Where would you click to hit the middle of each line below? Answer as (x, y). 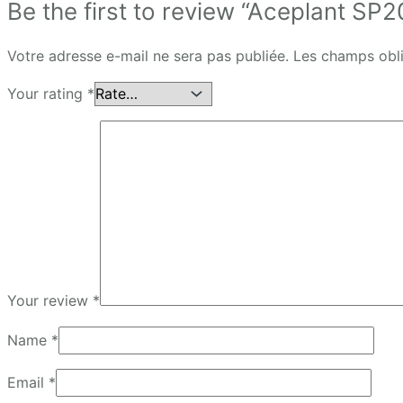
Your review (50, 300)
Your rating (47, 93)
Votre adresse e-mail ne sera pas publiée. (148, 55)
